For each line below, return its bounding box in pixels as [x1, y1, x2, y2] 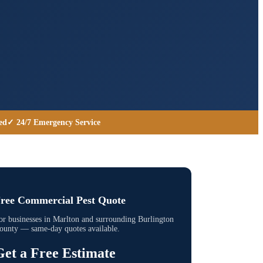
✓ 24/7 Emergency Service [6, 117, 100, 127]
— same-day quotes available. [18, 224, 120, 233]
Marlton [53, 214, 79, 224]
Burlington [138, 214, 174, 224]
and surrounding [79, 214, 138, 224]
